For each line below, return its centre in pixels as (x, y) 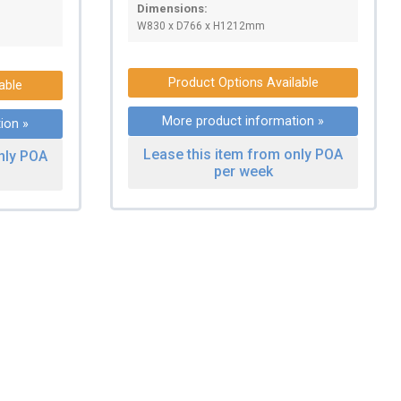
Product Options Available (243, 82)
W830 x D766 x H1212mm (201, 26)
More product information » (243, 121)
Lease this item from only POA (243, 154)
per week (243, 171)
